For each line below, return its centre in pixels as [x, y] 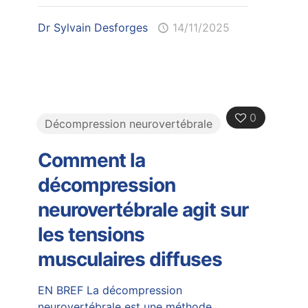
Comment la [91, 160]
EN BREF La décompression [110, 290]
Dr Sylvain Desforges [92, 27]
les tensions [91, 234]
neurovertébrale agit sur [143, 209]
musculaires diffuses [130, 259]
